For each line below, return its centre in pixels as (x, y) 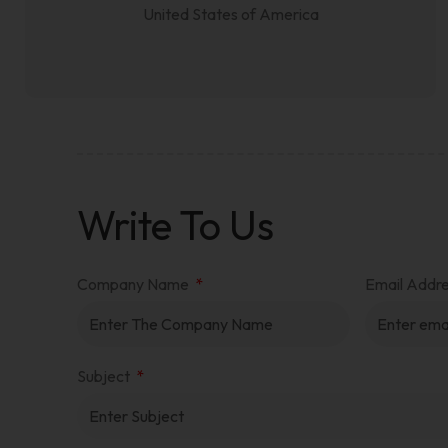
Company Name (135, 284)
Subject (105, 376)
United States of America (230, 14)
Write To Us (176, 225)
